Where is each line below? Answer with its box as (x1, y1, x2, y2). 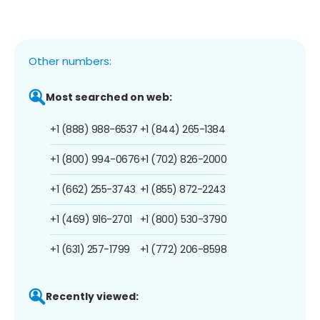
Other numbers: (29, 53, 111, 69)
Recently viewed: (46, 289, 139, 304)
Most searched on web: (46, 89, 172, 104)
